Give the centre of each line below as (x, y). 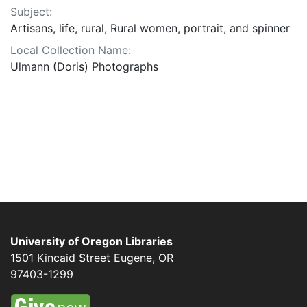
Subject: (31, 12)
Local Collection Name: (71, 50)
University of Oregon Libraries (91, 241)
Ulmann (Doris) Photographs (84, 67)
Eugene (133, 258)
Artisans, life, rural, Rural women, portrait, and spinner (150, 28)
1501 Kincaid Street (60, 258)
